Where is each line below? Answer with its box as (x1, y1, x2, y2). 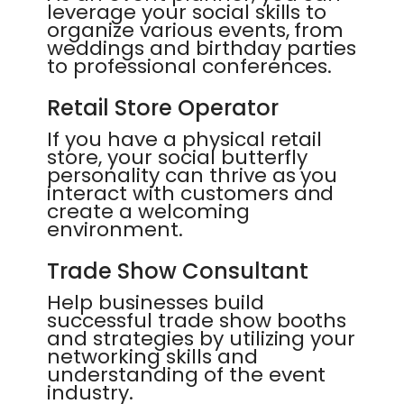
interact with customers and (47, 179, 335, 207)
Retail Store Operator (47, 93, 279, 123)
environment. (47, 216, 183, 243)
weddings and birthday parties (47, 34, 357, 62)
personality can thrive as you (47, 161, 338, 189)
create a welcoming (47, 197, 250, 225)
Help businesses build (47, 289, 264, 317)
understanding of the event (47, 361, 326, 389)
